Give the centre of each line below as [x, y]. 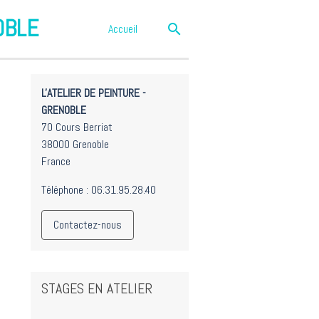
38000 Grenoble [75, 144]
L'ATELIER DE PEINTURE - [94, 93]
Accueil [123, 28]
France [56, 161]
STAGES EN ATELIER [97, 288]
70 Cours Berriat [77, 127]
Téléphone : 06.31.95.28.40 [99, 190]
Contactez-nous [88, 225]
